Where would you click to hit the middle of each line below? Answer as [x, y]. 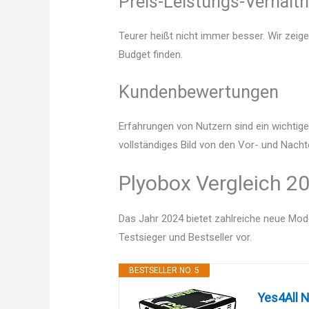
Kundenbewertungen [199, 92]
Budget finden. [151, 55]
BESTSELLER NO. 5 [165, 271]
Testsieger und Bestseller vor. [186, 238]
